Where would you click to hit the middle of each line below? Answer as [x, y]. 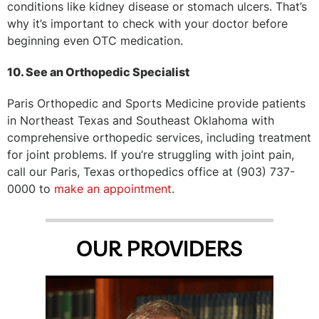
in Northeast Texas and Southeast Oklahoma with [141, 120]
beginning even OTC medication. [95, 40]
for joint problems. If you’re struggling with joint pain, [151, 154]
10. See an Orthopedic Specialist [98, 72]
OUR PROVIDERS [159, 248]
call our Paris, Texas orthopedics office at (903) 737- [151, 171]
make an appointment [113, 188]
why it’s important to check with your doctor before [147, 23]
